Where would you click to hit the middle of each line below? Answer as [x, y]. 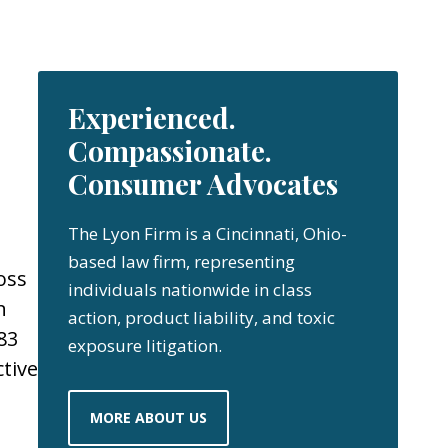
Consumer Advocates [203, 183]
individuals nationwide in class [190, 289]
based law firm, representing [181, 261]
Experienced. [152, 117]
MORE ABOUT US [148, 417]
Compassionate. [170, 150]
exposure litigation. [145, 345]
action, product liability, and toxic [201, 317]
